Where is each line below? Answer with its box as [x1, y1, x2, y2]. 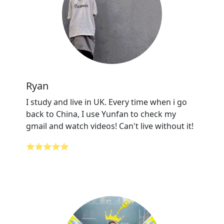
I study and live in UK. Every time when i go [26, 96, 187, 107]
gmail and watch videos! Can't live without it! [26, 120, 193, 131]
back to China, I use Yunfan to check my [26, 108, 176, 119]
